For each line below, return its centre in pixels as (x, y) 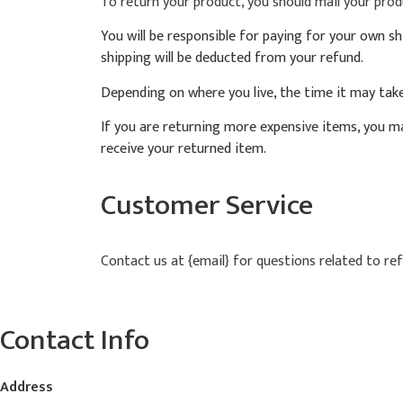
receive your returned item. (184, 149)
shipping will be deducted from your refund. (232, 58)
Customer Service (207, 205)
